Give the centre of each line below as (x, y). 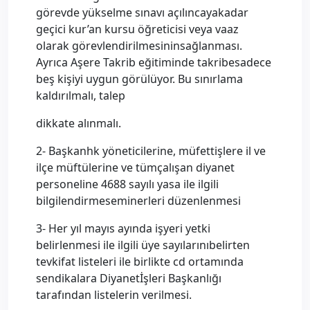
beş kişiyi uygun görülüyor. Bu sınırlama (139, 79)
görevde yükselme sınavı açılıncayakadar (142, 12)
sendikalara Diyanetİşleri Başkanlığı (129, 278)
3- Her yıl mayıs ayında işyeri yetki (123, 228)
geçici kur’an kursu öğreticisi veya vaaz (137, 29)
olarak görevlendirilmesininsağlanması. (139, 46)
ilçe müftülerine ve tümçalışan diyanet (135, 167)
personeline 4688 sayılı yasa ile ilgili (127, 184)
